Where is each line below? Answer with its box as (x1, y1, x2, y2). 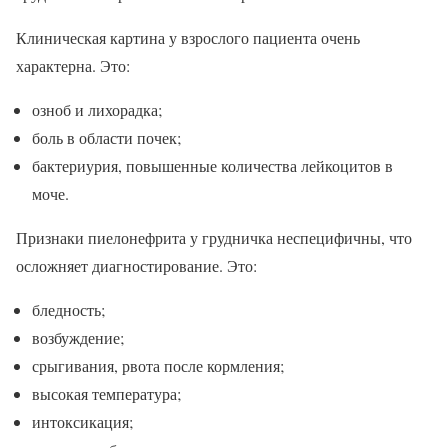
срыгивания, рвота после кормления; (32, 355, 284, 377)
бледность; (32, 299, 105, 321)
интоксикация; (32, 411, 133, 433)
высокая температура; (32, 383, 181, 405)
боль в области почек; (32, 127, 181, 149)
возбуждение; (32, 327, 124, 349)
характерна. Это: (16, 55, 130, 77)
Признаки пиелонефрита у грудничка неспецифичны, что (16, 227, 412, 249)
